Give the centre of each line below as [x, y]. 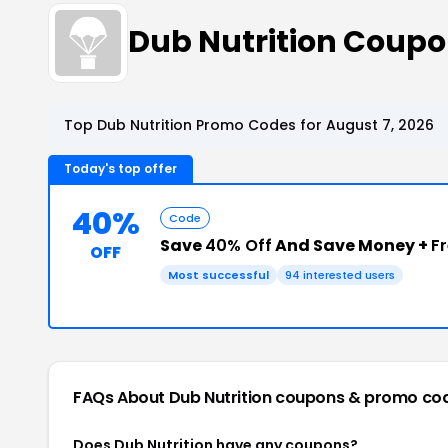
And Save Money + [351, 245]
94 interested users [340, 274]
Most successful [218, 274]
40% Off [238, 245]
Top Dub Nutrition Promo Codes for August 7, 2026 [249, 124]
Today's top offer [120, 168]
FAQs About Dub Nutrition [174, 397]
